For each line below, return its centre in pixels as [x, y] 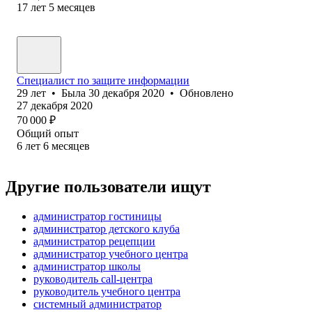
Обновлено [206, 93]
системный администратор [97, 304]
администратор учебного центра [111, 253]
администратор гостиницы [97, 216]
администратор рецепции [94, 241]
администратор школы [87, 266]
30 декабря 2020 [126, 93]
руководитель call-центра [93, 279]
